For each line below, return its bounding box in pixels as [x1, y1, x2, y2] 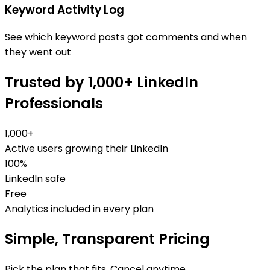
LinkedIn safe [5, 172, 66, 186]
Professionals [5, 93, 103, 114]
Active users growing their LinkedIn [5, 142, 168, 156]
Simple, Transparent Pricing [5, 228, 210, 249]
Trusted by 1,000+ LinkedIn [5, 72, 198, 93]
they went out [5, 45, 71, 60]
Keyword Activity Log [5, 1, 124, 18]
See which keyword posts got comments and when [5, 30, 247, 45]
